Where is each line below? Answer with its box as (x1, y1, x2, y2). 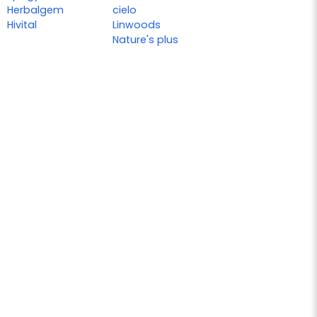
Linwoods (113, 18, 161, 33)
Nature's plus (113, 33, 179, 47)
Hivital (7, 18, 37, 33)
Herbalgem (7, 3, 64, 18)
